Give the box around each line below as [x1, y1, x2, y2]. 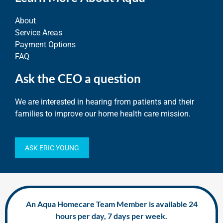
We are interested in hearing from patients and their [15, 97, 194, 107]
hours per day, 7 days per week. [56, 211, 167, 221]
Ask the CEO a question [15, 71, 141, 86]
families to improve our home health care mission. [15, 109, 191, 119]
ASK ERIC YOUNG [25, 143, 79, 152]
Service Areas [15, 28, 62, 38]
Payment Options [15, 40, 76, 50]
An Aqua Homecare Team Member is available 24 [25, 199, 198, 209]
